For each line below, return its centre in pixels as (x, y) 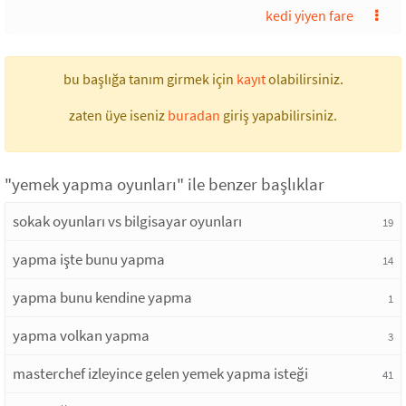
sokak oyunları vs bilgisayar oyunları (127, 221)
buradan (194, 115)
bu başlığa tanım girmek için (150, 79)
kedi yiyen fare (309, 15)
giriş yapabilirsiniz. (279, 115)
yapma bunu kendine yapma (102, 297)
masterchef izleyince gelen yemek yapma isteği (160, 373)
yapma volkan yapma (81, 335)
